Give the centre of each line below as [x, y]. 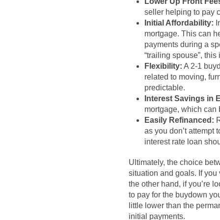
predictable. [165, 88]
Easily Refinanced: [179, 120]
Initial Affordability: [179, 23]
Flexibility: [163, 66]
